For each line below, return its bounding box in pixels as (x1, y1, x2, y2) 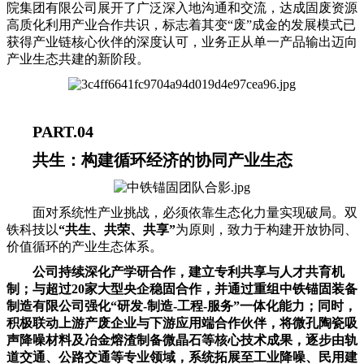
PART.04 (32, 123, 93, 141)
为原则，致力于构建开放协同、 (175, 223, 357, 237)
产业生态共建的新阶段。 (6, 52, 149, 67)
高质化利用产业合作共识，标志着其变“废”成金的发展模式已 (6, 18, 356, 32)
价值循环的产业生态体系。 (6, 240, 162, 254)
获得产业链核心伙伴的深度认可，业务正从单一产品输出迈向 (6, 35, 357, 50)
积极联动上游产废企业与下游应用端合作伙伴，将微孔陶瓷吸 (6, 316, 357, 331)
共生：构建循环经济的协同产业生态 (32, 151, 292, 170)
